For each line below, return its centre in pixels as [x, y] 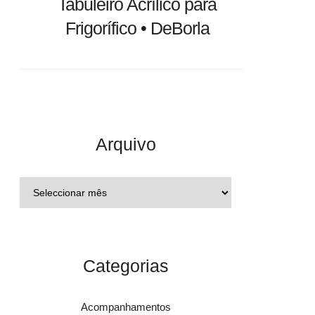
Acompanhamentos [126, 307]
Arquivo [126, 144]
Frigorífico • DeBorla [137, 28]
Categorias [126, 266]
